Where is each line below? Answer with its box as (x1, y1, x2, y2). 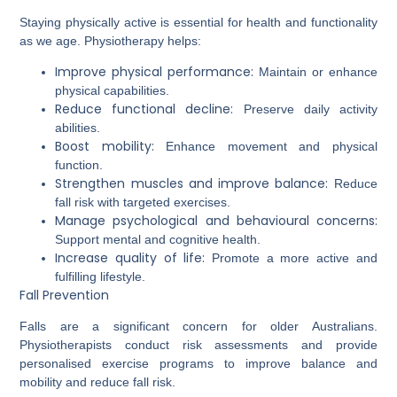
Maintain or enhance (253, 65, 378, 79)
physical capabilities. (55, 83, 170, 97)
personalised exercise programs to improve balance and (19, 356, 378, 371)
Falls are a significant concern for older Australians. (19, 319, 378, 334)
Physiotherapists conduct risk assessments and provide (19, 338, 378, 353)
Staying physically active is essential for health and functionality (19, 14, 378, 29)
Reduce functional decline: (55, 100, 234, 118)
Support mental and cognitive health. (55, 232, 261, 246)
